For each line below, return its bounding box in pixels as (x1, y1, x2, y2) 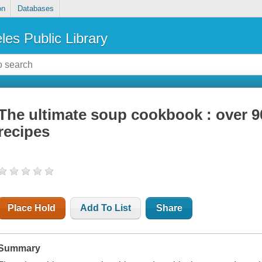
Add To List (80, 203, 132, 213)
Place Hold (8, 203, 56, 213)
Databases (17, 4, 54, 13)
